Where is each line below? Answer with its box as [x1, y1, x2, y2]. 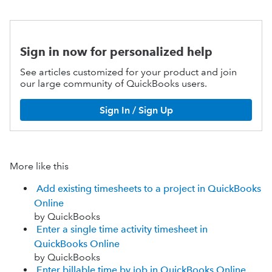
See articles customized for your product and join [20, 66, 237, 78]
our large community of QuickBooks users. [20, 78, 207, 90]
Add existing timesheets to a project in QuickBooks [36, 183, 261, 195]
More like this [10, 160, 69, 172]
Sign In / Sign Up [99, 104, 173, 116]
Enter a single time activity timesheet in [36, 223, 208, 236]
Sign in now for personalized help [20, 45, 212, 59]
